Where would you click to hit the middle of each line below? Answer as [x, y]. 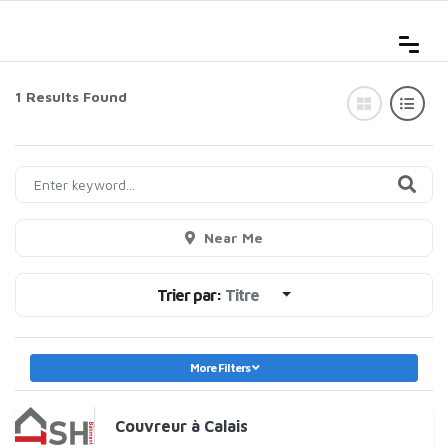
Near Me [233, 237]
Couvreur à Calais [181, 426]
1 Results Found [71, 96]
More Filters [220, 367]
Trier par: [190, 295]
